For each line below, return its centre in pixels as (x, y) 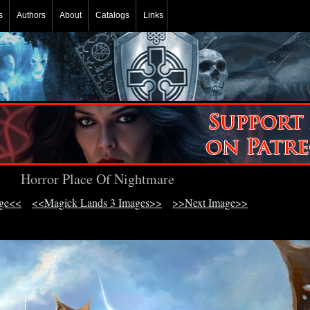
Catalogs (112, 15)
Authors (31, 15)
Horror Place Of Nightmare (97, 179)
